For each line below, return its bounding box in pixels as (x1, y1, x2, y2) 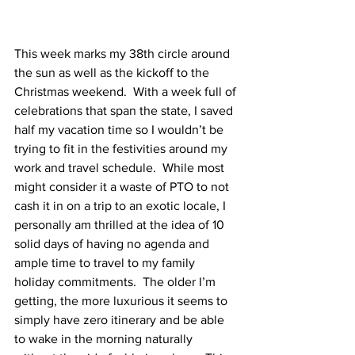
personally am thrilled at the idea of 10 (14, 218, 227, 231)
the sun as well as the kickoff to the (14, 66, 212, 79)
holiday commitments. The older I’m (14, 275, 219, 288)
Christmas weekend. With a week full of (14, 85, 239, 98)
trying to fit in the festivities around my (14, 142, 231, 155)
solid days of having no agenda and (14, 237, 212, 250)
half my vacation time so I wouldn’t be (14, 123, 227, 136)
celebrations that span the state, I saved (14, 104, 236, 117)
